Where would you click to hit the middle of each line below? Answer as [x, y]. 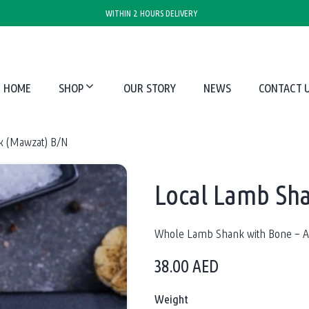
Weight [171, 299]
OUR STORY [149, 88]
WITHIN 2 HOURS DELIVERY [151, 13]
